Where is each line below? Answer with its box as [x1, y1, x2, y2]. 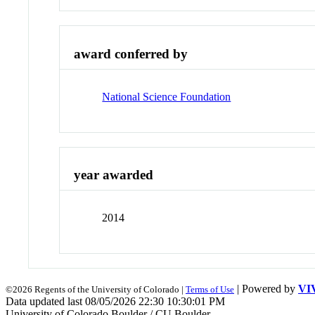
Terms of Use [186, 284, 234, 295]
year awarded [74, 167, 154, 183]
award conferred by [74, 46, 188, 62]
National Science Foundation [102, 90, 231, 103]
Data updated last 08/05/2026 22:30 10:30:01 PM [6, 295, 225, 308]
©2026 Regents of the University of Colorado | [6, 284, 186, 295]
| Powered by [234, 283, 298, 295]
